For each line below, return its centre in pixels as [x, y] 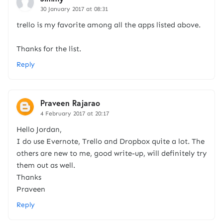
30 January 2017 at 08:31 [74, 9]
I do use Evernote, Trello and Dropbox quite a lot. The [111, 142]
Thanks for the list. [49, 49]
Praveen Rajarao [70, 103]
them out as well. [46, 166]
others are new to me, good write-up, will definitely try [111, 154]
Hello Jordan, [39, 130]
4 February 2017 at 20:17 [75, 114]
